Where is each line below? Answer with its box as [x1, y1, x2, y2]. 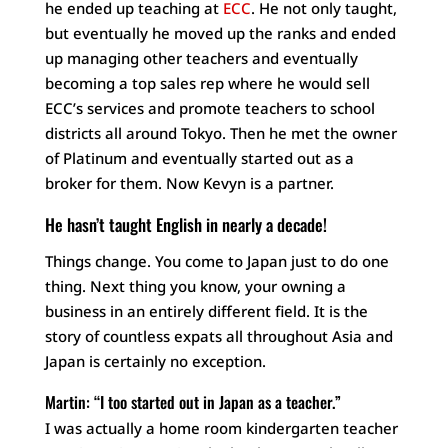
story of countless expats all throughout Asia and [44, 325, 393, 346]
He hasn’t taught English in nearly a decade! [44, 211, 327, 237]
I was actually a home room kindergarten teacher [44, 417, 398, 438]
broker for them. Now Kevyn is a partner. [44, 172, 334, 193]
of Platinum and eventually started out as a [44, 147, 354, 168]
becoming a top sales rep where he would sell [44, 72, 370, 93]
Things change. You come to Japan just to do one [44, 250, 389, 271]
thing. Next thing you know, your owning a [44, 275, 346, 296]
